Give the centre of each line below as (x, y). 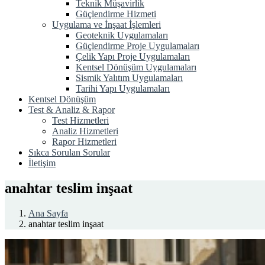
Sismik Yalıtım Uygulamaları (129, 78)
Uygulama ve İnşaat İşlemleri (106, 25)
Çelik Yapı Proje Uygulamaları (133, 56)
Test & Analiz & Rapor (72, 110)
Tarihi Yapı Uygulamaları (123, 88)
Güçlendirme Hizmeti (116, 14)
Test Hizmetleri (80, 120)
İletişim (42, 163)
